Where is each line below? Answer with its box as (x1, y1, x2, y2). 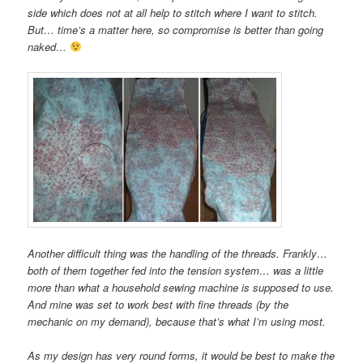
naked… (28, 38, 70, 54)
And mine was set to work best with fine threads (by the (28, 297, 289, 313)
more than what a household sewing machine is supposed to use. (28, 280, 335, 296)
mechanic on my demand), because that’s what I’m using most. (28, 314, 327, 330)
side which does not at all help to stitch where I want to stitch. (28, 4, 318, 20)
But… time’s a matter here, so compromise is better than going (28, 21, 324, 37)
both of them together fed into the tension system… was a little (28, 263, 324, 279)
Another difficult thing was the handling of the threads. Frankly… (28, 246, 328, 262)
